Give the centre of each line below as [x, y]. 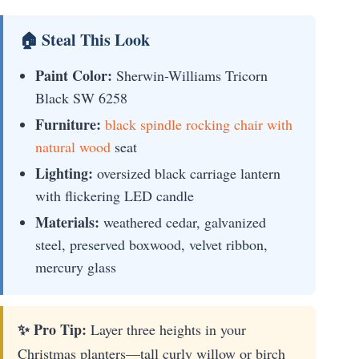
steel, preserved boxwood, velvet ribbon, [151, 244]
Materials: [67, 222]
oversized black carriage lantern [187, 173]
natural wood [73, 146]
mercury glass [76, 266]
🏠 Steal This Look [85, 39]
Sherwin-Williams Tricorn [190, 75]
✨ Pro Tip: [52, 329]
